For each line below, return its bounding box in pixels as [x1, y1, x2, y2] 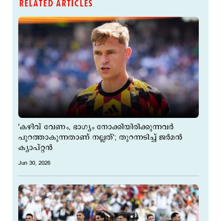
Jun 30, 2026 [18, 158, 50, 167]
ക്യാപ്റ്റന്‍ [18, 142, 53, 153]
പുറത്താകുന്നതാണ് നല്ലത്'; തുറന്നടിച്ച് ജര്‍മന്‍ [18, 132, 183, 143]
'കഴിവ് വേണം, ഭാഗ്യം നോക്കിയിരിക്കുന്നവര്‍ [18, 121, 174, 132]
